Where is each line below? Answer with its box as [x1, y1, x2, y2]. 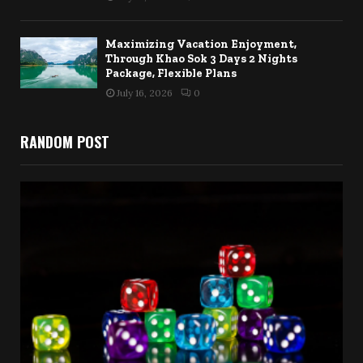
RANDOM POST [20, 130, 109, 152]
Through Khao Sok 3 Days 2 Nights [105, 51, 297, 66]
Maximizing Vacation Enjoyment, [105, 36, 297, 51]
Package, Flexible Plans [105, 66, 237, 80]
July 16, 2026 [117, 86, 173, 99]
